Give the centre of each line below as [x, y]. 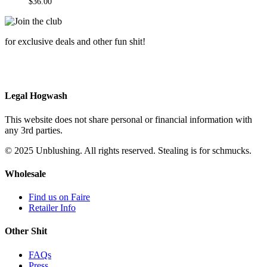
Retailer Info [52, 208]
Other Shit [26, 231]
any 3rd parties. [34, 130]
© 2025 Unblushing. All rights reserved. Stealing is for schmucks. [128, 150]
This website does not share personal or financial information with [128, 119]
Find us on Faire [59, 197]
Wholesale [25, 173]
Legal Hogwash [36, 96]
